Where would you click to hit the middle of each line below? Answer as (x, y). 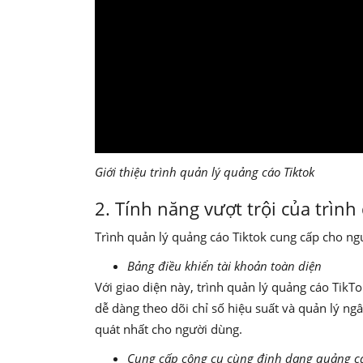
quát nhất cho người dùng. (170, 329)
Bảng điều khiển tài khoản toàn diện (224, 266)
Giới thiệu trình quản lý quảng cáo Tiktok (205, 172)
